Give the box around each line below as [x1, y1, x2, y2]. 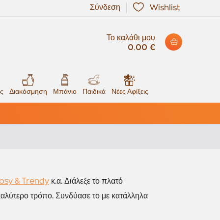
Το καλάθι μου [107, 34, 155, 42]
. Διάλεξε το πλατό [61, 177, 123, 185]
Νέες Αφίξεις [111, 88, 148, 95]
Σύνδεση [90, 3, 120, 11]
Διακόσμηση [9, 88, 47, 95]
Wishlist [150, 4, 180, 12]
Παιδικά [82, 88, 106, 95]
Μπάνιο [53, 88, 77, 95]
